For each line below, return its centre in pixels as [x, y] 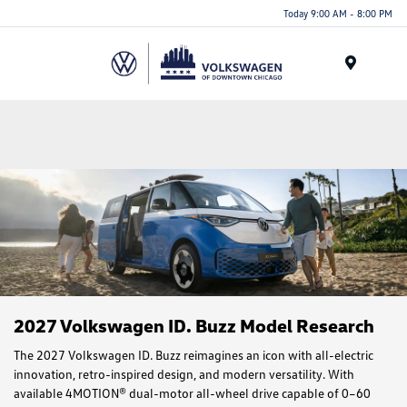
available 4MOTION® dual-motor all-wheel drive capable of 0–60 [192, 393]
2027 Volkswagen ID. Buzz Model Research [194, 325]
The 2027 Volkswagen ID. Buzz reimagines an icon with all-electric [194, 355]
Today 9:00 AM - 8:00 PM [338, 13]
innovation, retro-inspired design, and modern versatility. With [184, 374]
